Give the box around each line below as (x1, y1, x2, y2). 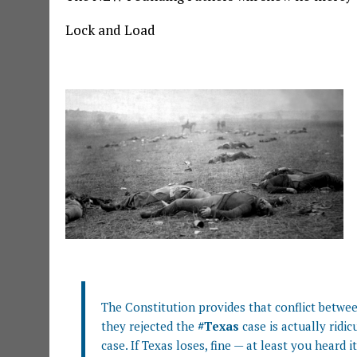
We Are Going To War (65, 55, 196, 74)
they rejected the (101, 318, 198, 335)
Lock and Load (65, 21, 155, 40)
